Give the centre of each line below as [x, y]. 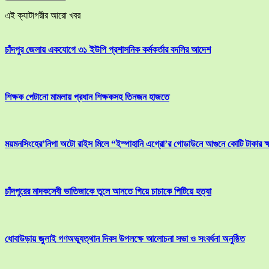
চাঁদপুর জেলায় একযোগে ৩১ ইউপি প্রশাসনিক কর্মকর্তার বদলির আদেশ [108, 50]
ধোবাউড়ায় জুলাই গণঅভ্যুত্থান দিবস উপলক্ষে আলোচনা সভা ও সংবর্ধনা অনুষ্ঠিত [125, 238]
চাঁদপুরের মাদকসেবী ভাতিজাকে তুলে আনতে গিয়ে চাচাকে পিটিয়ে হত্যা [108, 191]
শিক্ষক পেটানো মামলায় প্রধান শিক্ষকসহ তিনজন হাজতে [87, 97]
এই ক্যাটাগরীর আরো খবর [43, 16]
